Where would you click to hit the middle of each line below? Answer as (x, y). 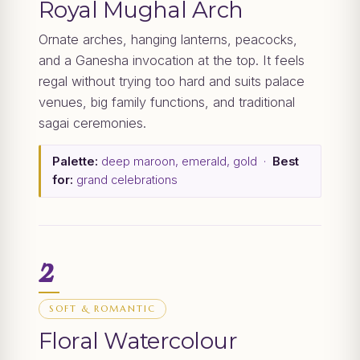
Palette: (75, 162)
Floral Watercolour (138, 341)
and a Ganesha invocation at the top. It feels (172, 61)
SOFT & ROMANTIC (103, 309)
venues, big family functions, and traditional (167, 102)
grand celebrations (125, 180)
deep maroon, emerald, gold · (185, 162)
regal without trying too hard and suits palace (172, 82)
